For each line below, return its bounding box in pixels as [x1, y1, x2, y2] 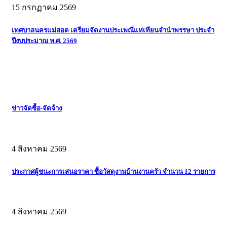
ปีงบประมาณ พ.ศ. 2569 [12, 37, 77, 45]
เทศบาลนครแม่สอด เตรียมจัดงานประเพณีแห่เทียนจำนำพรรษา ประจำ [12, 26, 214, 34]
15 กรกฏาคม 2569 [12, 3, 76, 12]
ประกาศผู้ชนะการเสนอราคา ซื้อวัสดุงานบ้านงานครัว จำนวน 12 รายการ [12, 167, 215, 175]
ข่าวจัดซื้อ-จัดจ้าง [12, 104, 62, 112]
